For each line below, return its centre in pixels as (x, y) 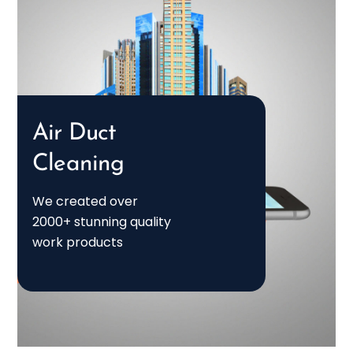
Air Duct (74, 133)
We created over (85, 201)
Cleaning (78, 164)
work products (78, 242)
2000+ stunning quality (102, 221)
